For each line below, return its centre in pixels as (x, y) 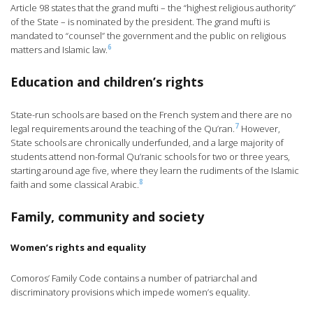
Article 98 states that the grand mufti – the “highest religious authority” (153, 8)
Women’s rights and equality (78, 248)
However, (260, 129)
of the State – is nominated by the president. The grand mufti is (140, 22)
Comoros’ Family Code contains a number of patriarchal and (134, 278)
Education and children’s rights (107, 82)
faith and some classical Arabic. (75, 185)
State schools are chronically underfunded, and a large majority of (147, 143)
